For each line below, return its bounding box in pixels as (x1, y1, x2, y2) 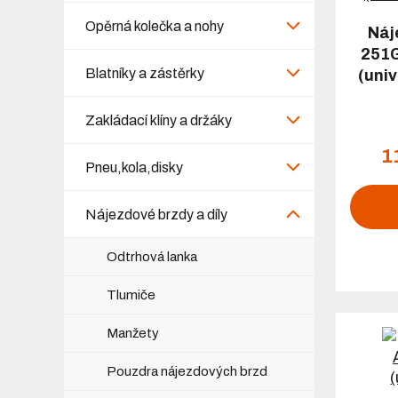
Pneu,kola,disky (85, 159, 183, 175)
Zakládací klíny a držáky (85, 112, 232, 128)
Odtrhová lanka (107, 249, 197, 264)
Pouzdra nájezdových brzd (107, 363, 267, 378)
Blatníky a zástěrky (85, 65, 204, 81)
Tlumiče (107, 287, 155, 302)
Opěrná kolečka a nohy (85, 18, 224, 34)
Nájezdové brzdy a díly (85, 206, 227, 222)
